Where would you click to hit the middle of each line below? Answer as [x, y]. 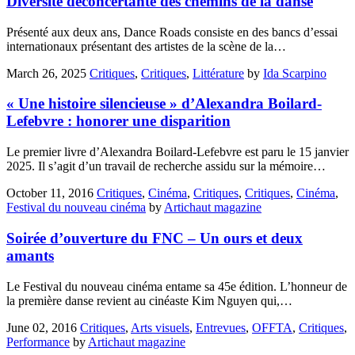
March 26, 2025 [46, 73]
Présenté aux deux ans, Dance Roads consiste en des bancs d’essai [172, 32]
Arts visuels [160, 327]
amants [30, 255]
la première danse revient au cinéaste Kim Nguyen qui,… [149, 300]
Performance [38, 342]
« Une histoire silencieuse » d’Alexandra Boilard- [164, 104]
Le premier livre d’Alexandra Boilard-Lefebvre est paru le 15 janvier [177, 152]
